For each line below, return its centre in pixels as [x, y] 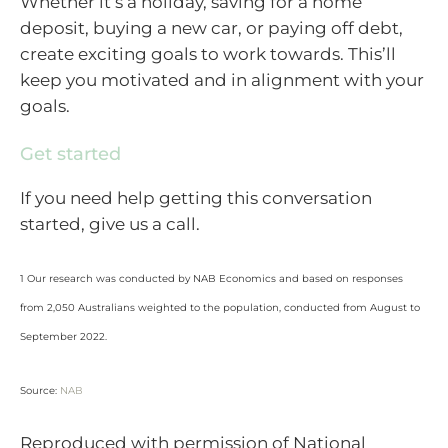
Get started [70, 154]
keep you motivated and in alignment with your [222, 79]
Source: [40, 391]
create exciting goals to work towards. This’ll [208, 53]
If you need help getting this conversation [196, 198]
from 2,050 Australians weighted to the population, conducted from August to [220, 307]
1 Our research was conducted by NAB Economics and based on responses [211, 278]
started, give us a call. [112, 224]
